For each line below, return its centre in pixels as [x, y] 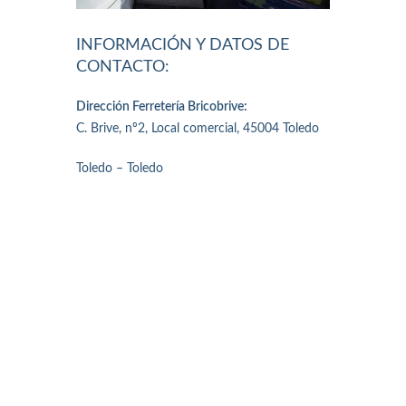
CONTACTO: [123, 68]
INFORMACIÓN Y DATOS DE [183, 46]
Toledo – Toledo [120, 169]
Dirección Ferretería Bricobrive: [162, 107]
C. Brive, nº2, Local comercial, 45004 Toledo [198, 129]
